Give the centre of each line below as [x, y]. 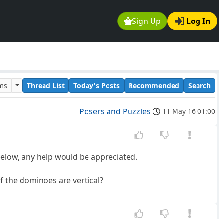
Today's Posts [97, 85]
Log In [198, 21]
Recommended [154, 85]
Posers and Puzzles [115, 112]
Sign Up [147, 21]
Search [199, 85]
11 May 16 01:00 [189, 111]
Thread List [46, 85]
